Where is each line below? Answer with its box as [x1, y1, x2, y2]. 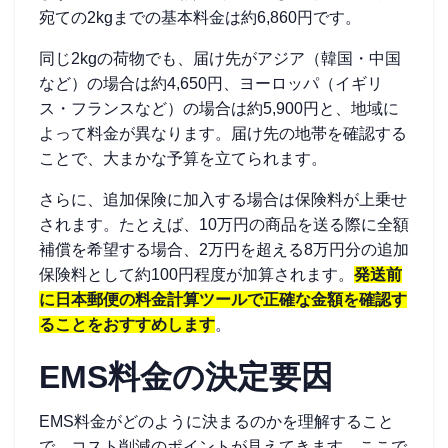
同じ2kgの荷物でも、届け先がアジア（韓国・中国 [39, 50, 401, 67]
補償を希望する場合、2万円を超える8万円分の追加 [39, 241, 409, 258]
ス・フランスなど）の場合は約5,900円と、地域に [39, 100, 399, 117]
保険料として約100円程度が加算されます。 [39, 266, 354, 283]
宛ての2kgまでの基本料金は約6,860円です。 [39, 9, 361, 26]
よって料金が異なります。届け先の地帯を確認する [39, 125, 407, 142]
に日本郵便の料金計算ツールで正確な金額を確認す [39, 291, 407, 308]
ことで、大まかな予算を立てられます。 [39, 150, 327, 167]
